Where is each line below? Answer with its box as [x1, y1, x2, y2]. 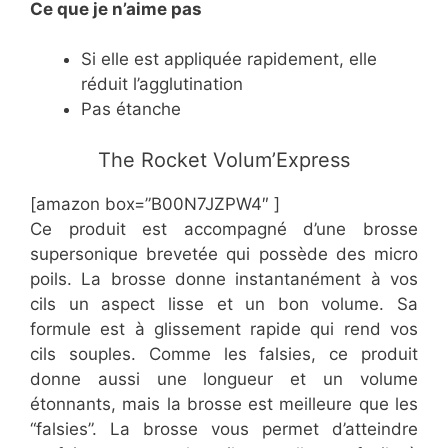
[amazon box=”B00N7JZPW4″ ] [30, 193, 280, 214]
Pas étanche [81, 99, 181, 120]
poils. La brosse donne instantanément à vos [30, 268, 418, 289]
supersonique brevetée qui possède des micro [30, 243, 418, 264]
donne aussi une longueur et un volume [30, 368, 418, 389]
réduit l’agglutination [81, 74, 243, 95]
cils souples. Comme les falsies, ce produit [30, 343, 418, 364]
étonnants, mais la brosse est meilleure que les [30, 393, 418, 414]
